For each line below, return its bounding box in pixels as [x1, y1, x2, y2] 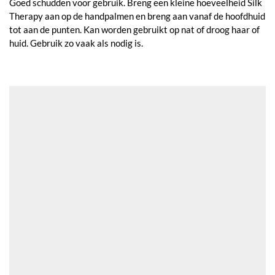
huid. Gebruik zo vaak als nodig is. [9, 37, 143, 48]
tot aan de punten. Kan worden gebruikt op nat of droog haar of [9, 23, 260, 35]
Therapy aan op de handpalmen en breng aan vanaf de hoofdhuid [9, 10, 265, 21]
